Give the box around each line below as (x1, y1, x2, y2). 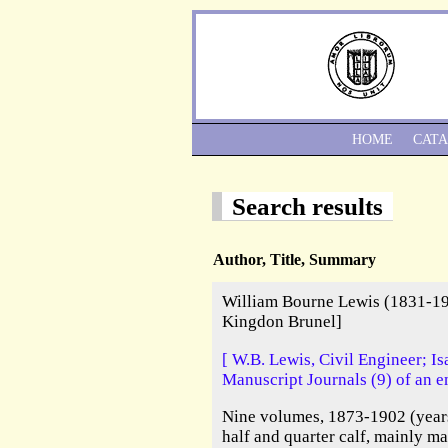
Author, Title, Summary (213, 251, 376, 269)
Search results (232, 192, 383, 221)
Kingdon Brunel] (222, 312, 342, 332)
